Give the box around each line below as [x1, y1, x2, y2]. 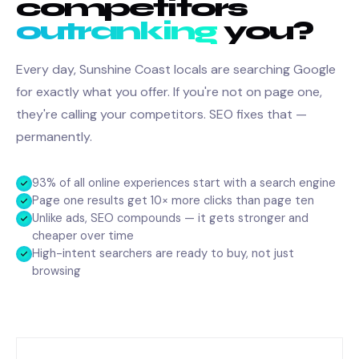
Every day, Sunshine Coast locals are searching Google [16, 61, 336, 78]
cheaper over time [32, 228, 134, 244]
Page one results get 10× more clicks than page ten [32, 192, 314, 208]
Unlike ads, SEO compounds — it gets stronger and [32, 210, 309, 226]
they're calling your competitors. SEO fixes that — [16, 106, 307, 123]
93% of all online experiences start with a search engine [32, 175, 336, 191]
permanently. [16, 128, 92, 145]
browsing [32, 263, 81, 279]
